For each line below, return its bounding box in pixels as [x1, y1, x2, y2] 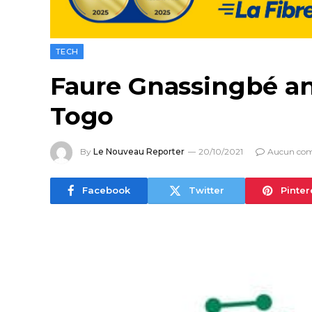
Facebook [82, 185, 130, 196]
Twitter [188, 185, 224, 196]
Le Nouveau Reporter [93, 146, 185, 157]
